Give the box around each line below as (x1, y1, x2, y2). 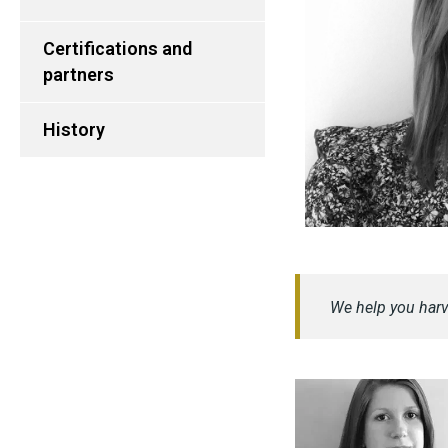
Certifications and (43, 38, 192, 59)
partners (43, 64, 114, 85)
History (43, 119, 105, 140)
